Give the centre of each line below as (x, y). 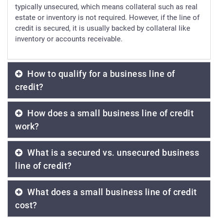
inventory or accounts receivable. (69, 39)
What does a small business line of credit (111, 192)
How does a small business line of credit (109, 113)
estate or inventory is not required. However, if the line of (107, 18)
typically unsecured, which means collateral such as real (106, 7)
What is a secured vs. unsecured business (112, 153)
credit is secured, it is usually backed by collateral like (103, 28)
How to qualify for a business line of (100, 74)
